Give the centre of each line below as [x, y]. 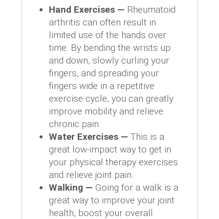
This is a [146, 136]
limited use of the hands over [107, 35]
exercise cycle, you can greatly [111, 98]
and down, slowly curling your [109, 60]
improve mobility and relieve [106, 111]
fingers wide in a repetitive [101, 86]
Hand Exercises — [87, 9]
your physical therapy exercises [113, 162]
